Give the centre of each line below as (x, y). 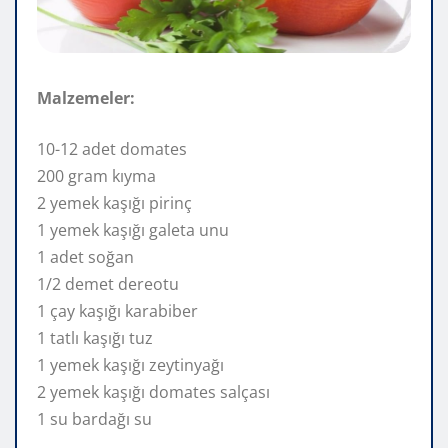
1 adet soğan (85, 257)
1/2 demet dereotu (108, 284)
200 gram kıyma (96, 176)
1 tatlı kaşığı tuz (95, 338)
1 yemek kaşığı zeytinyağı (130, 365)
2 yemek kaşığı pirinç (114, 203)
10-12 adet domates (112, 149)
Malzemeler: (86, 98)
